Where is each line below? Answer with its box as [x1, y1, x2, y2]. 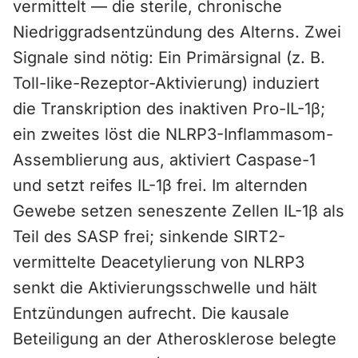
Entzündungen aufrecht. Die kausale [13, 304, 289, 323]
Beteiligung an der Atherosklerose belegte [13, 329, 336, 348]
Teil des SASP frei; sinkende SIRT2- [13, 227, 285, 246]
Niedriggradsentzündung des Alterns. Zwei [13, 22, 341, 42]
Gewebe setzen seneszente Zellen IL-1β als [13, 201, 344, 221]
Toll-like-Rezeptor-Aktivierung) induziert [13, 74, 320, 93]
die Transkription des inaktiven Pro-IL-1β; [13, 99, 325, 118]
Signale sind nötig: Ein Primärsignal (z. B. [13, 48, 325, 67]
